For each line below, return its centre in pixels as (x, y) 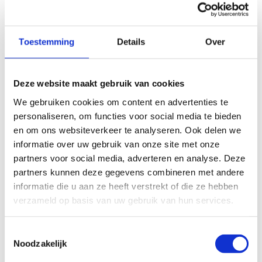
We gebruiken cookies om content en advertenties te (121, 102)
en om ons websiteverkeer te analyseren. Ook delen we (127, 130)
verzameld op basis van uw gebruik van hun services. (124, 200)
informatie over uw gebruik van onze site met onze (117, 144)
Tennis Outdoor (79, 20)
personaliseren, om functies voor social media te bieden (127, 116)
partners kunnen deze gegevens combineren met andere (129, 172)
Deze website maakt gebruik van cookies (99, 83)
